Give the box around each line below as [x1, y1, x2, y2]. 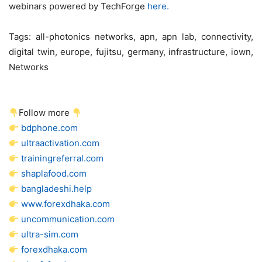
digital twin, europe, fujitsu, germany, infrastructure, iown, [9, 46, 253, 58]
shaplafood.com [21, 168, 87, 180]
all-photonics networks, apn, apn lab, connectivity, [31, 31, 253, 43]
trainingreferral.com [21, 153, 104, 164]
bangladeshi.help [21, 183, 92, 195]
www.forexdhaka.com [21, 198, 111, 210]
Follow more [19, 107, 73, 119]
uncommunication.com [21, 213, 115, 225]
